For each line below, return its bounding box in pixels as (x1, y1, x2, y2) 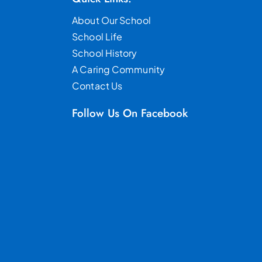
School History (72, 46, 137, 59)
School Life (72, 30, 123, 43)
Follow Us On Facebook (72, 105, 188, 121)
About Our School (72, 13, 151, 26)
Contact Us (72, 79, 123, 92)
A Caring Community (72, 63, 165, 75)
